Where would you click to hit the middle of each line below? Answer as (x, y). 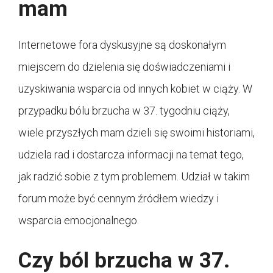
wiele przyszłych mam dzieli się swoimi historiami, (136, 133)
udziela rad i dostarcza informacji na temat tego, (131, 155)
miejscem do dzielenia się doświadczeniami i (124, 67)
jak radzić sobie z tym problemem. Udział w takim (134, 177)
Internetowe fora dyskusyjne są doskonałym (122, 45)
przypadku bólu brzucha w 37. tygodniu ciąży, (124, 111)
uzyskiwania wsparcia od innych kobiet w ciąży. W (135, 89)
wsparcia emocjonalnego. (79, 221)
